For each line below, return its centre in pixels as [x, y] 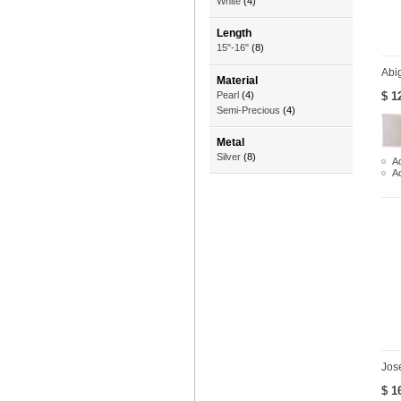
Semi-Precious [248, 110]
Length [234, 34]
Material [237, 80]
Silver [229, 157]
